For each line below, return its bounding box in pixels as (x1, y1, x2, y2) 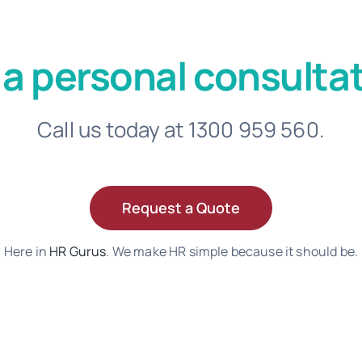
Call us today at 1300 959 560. (37, 114, 325, 144)
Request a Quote (121, 197, 240, 217)
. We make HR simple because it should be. (106, 242, 359, 260)
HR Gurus (49, 242, 107, 260)
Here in (3, 242, 50, 260)
